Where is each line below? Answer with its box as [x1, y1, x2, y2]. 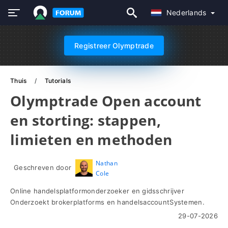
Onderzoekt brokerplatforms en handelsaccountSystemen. [10, 198, 205, 206]
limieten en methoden [10, 130, 173, 149]
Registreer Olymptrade [74, 41, 154, 50]
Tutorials [44, 77, 71, 84]
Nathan [96, 159, 118, 167]
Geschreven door [14, 163, 72, 172]
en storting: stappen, [10, 110, 161, 130]
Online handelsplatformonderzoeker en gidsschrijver [10, 187, 184, 195]
